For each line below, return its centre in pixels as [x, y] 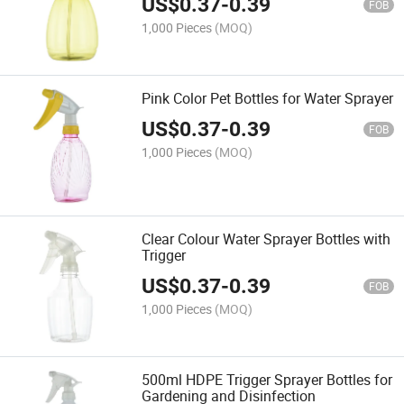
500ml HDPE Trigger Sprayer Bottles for [267, 380]
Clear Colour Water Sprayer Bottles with [266, 239]
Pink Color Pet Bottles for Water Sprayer [268, 98]
